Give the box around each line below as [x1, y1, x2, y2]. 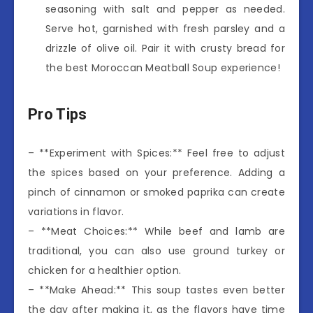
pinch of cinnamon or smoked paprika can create [28, 184, 285, 199]
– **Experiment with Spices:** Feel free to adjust [28, 145, 285, 160]
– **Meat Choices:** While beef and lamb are [28, 224, 285, 238]
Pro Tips [28, 105, 87, 124]
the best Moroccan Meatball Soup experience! [45, 60, 280, 75]
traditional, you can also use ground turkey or [28, 243, 285, 258]
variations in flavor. [28, 204, 124, 219]
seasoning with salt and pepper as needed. [45, 1, 285, 16]
